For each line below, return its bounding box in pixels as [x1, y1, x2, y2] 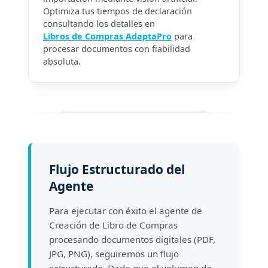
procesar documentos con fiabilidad [42, 43, 190, 54]
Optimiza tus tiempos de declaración [42, 5, 192, 17]
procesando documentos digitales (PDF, [48, 233, 215, 245]
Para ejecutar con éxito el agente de [48, 205, 202, 217]
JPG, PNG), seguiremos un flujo [48, 248, 179, 260]
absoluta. [42, 56, 81, 67]
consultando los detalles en [42, 18, 155, 29]
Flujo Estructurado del [48, 161, 185, 178]
